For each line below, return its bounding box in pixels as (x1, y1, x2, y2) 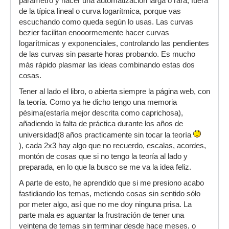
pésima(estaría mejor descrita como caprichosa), (19, 109, 183, 118)
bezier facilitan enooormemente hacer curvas (19, 29, 169, 37)
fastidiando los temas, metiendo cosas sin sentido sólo (19, 190, 200, 198)
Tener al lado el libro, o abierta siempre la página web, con (19, 87, 210, 96)
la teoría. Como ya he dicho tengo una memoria (19, 98, 177, 107)
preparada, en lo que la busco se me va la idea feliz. (19, 163, 191, 172)
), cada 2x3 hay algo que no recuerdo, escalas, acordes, (19, 142, 206, 150)
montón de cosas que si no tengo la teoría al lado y (19, 152, 188, 161)
